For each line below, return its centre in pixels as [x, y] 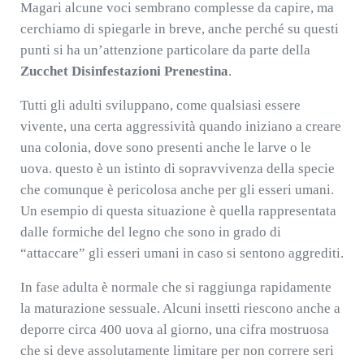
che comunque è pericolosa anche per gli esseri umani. [177, 190]
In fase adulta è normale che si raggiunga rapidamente [175, 287]
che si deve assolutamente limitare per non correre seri [177, 351]
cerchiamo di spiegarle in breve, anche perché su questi [179, 29]
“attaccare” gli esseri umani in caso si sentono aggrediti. [182, 253]
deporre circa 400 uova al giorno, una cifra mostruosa [174, 329]
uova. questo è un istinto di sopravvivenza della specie [177, 169]
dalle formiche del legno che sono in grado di [150, 232]
